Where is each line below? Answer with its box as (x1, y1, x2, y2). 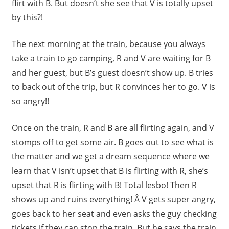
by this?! (11, 12, 43, 24)
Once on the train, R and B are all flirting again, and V (11, 122, 214, 134)
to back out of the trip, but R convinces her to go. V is (11, 81, 215, 93)
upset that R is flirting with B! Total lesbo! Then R (11, 179, 197, 191)
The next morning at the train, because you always (11, 38, 205, 50)
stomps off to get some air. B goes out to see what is (11, 136, 214, 148)
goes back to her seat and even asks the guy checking (11, 208, 217, 220)
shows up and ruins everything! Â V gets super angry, (11, 194, 216, 205)
